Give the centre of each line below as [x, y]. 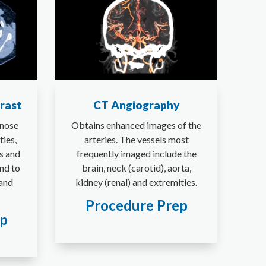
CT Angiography [136, 104]
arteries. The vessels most [136, 139]
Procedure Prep [136, 205]
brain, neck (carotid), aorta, [136, 167]
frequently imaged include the [136, 153]
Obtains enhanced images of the [137, 125]
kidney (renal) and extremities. [137, 182]
